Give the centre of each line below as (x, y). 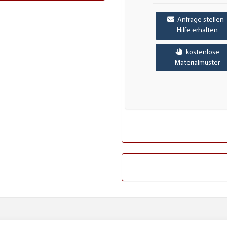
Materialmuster (197, 63)
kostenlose (201, 52)
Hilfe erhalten (197, 31)
